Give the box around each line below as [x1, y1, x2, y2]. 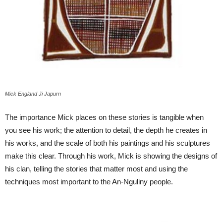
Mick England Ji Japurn [5, 91, 61, 97]
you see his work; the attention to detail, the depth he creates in [5, 126, 207, 135]
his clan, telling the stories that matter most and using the [5, 165, 188, 173]
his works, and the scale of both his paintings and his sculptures [5, 139, 210, 148]
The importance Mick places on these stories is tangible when [5, 113, 204, 122]
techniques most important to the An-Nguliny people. [5, 177, 173, 186]
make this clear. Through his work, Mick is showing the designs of [5, 152, 217, 161]
